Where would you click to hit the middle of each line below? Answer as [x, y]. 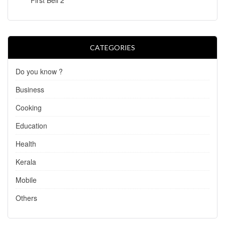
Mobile [26, 180]
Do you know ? [39, 71]
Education [31, 125]
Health [26, 143]
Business [30, 89]
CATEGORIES [113, 47]
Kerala [26, 161]
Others [26, 198]
